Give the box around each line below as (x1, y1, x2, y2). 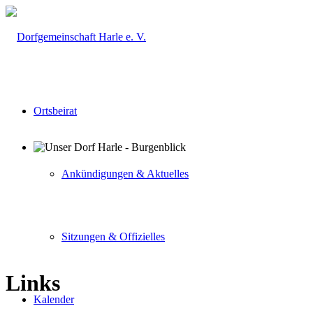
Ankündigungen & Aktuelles (61, 168, 189, 180)
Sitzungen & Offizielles (61, 231, 165, 242)
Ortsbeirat (34, 105, 77, 117)
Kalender (34, 293, 74, 305)
